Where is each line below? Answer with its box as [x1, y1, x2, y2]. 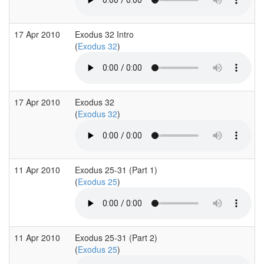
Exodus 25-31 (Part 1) [75, 163, 157, 176]
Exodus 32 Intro [75, 28, 134, 40]
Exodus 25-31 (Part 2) [75, 231, 157, 243]
